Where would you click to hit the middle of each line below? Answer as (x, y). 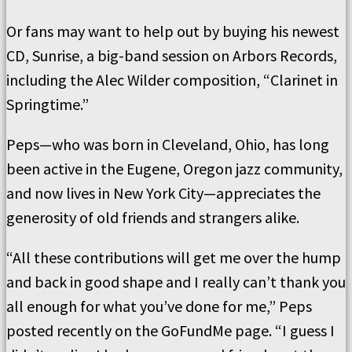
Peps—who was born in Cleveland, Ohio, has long (168, 144)
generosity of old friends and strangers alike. (153, 217)
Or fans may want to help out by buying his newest (173, 31)
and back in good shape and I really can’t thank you (176, 281)
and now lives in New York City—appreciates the (163, 192)
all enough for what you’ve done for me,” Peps (159, 306)
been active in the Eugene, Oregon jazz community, (174, 168)
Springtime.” (48, 104)
